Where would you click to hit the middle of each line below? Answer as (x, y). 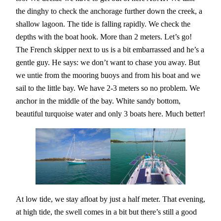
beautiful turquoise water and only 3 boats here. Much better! (110, 114)
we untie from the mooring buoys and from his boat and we (108, 75)
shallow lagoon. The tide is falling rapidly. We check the (103, 24)
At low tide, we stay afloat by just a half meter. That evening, (110, 199)
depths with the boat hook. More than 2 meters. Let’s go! (104, 37)
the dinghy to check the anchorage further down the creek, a (109, 11)
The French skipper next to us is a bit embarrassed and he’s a (110, 50)
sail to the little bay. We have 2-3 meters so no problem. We (108, 88)
